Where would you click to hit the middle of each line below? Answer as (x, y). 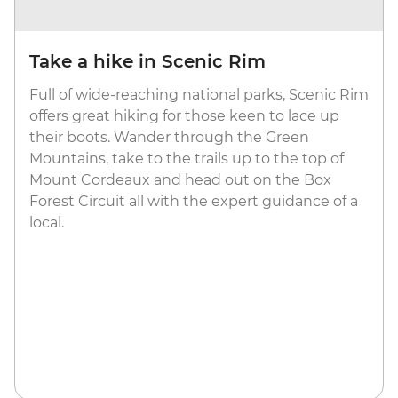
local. (47, 223)
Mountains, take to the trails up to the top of (187, 159)
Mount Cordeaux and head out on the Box (180, 180)
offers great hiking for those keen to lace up (184, 116)
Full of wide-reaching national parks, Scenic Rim (199, 95)
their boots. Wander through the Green (169, 138)
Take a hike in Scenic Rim (147, 62)
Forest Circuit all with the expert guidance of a (194, 202)
